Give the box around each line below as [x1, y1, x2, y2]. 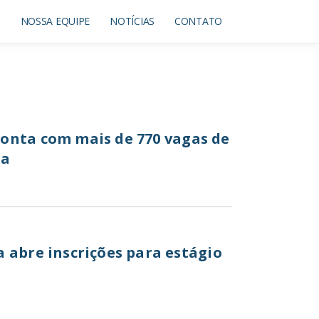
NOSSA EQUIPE [20, 14, 90, 28]
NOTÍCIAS [110, 14, 155, 28]
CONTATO [174, 14, 222, 28]
